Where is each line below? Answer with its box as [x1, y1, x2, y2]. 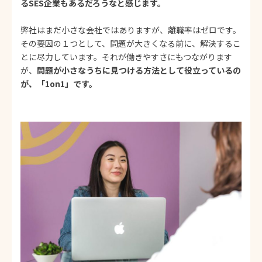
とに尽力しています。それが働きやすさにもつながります [20, 50, 232, 63]
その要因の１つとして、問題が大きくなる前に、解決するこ [20, 37, 241, 49]
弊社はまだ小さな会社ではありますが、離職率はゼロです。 [20, 23, 241, 36]
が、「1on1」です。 [20, 77, 97, 89]
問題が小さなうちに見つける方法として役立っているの [37, 64, 241, 76]
